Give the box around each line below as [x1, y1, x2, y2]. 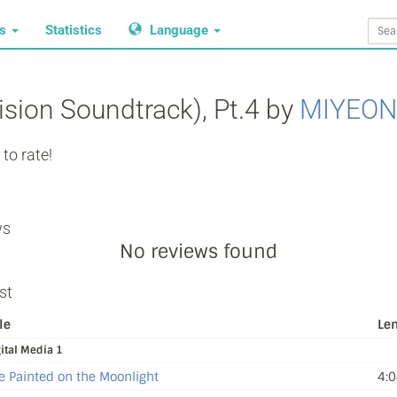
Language [146, 22, 212, 38]
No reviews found [120, 239, 277, 263]
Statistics [45, 22, 102, 38]
